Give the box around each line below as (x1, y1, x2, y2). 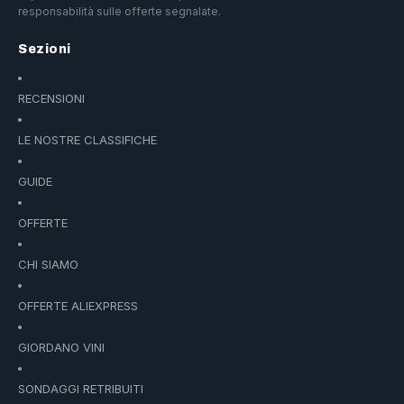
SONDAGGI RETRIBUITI (18, 381, 143, 397)
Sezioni (18, 42, 71, 57)
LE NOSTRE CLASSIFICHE (18, 133, 157, 148)
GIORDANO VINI (18, 340, 105, 355)
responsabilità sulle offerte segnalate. (18, 5, 221, 19)
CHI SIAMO (18, 257, 78, 272)
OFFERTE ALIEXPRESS (18, 298, 138, 314)
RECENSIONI (18, 91, 85, 106)
